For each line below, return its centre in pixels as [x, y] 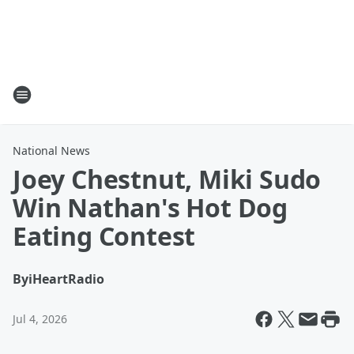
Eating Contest [104, 236]
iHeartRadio [66, 279]
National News [51, 151]
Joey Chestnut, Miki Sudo [167, 179]
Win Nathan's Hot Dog [150, 207]
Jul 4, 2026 [40, 319]
